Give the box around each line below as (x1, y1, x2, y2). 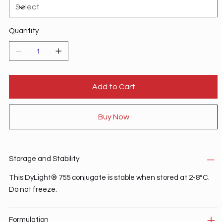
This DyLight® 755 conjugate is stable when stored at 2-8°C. (8, 173, 210, 181)
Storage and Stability (8, 155, 79, 163)
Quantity (8, 27, 39, 35)
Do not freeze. (8, 185, 57, 193)
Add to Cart (92, 82, 136, 91)
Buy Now (98, 112, 130, 121)
